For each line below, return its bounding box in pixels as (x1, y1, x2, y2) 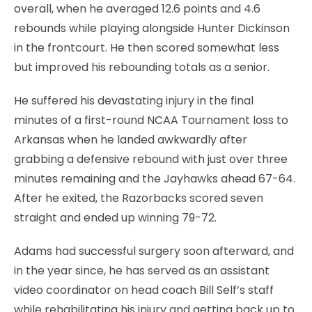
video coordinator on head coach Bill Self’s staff (14, 281, 274, 298)
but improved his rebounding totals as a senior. (14, 58, 270, 75)
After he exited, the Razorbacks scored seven (14, 189, 263, 206)
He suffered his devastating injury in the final (14, 92, 253, 109)
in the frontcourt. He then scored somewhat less (14, 39, 279, 56)
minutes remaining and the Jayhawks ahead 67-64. (14, 170, 295, 187)
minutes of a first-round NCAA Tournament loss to (14, 111, 288, 128)
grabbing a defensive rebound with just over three (14, 150, 288, 167)
